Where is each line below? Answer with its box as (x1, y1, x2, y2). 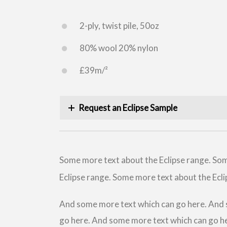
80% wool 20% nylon (80, 42, 158, 53)
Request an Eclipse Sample (79, 102, 177, 113)
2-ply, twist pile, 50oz (80, 20, 159, 31)
